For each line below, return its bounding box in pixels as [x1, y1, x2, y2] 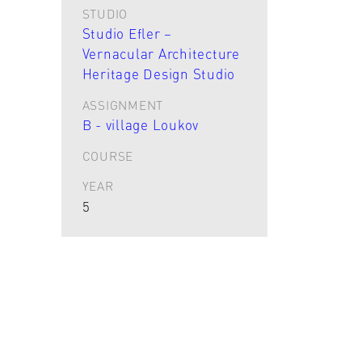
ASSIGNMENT [82, 96, 163, 113]
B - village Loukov [82, 116, 199, 134]
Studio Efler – [82, 24, 172, 43]
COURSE [82, 147, 133, 164]
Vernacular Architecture [82, 44, 240, 63]
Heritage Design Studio [82, 65, 235, 83]
